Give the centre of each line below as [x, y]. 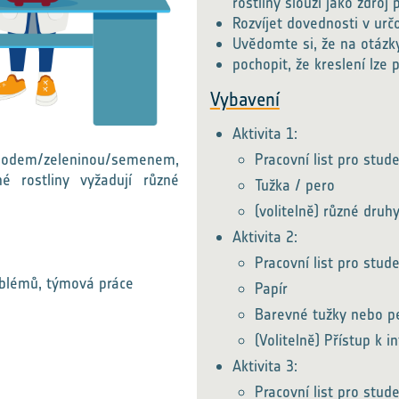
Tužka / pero [294, 185]
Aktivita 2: [265, 237]
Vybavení [244, 99]
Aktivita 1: [265, 134]
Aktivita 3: [265, 366]
